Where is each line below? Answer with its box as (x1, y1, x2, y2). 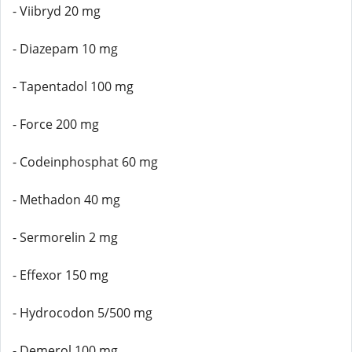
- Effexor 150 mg (13, 266, 108, 284)
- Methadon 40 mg (13, 191, 120, 208)
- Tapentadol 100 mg (13, 78, 134, 95)
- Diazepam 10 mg (13, 40, 118, 57)
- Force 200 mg (13, 115, 99, 133)
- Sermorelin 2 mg (13, 229, 118, 246)
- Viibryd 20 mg (13, 2, 101, 20)
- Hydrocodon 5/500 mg (13, 304, 152, 321)
